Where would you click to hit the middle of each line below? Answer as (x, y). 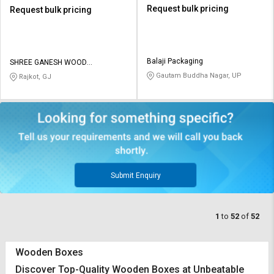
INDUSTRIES (30, 73)
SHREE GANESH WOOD (48, 62)
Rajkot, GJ (34, 76)
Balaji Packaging (175, 61)
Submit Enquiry (135, 175)
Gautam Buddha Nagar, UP (198, 75)
